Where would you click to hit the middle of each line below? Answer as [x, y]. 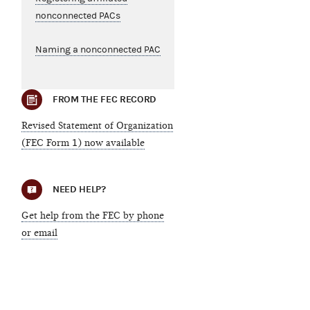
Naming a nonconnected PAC [98, 50]
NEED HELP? [79, 190]
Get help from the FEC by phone [92, 216]
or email [39, 233]
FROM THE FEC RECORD [104, 100]
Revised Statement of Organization [97, 126]
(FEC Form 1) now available [83, 143]
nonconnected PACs [77, 16]
